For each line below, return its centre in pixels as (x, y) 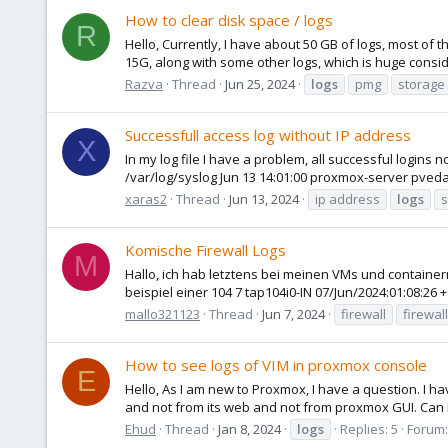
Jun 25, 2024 (260, 83)
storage (421, 83)
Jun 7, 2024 (293, 313)
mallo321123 (162, 313)
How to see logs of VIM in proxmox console (276, 365)
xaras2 (146, 198)
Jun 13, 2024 (264, 198)
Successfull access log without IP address (268, 135)
